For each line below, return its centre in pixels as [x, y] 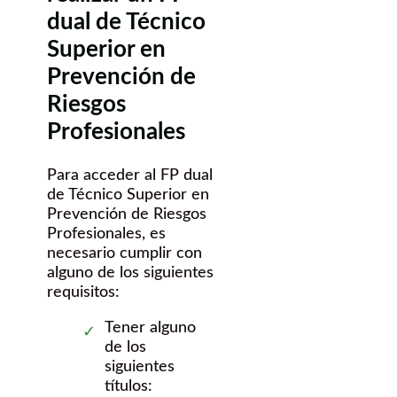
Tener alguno [150, 327]
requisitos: [83, 292]
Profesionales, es [106, 234]
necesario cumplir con [125, 253]
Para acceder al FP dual [130, 175]
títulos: [128, 386]
